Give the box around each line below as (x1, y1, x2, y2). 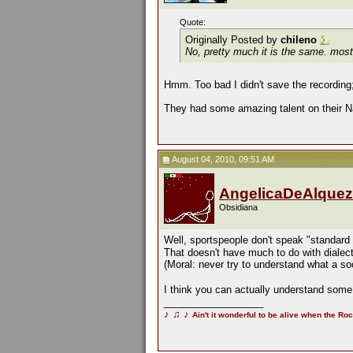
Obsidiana (219, 203, 258, 212)
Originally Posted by (185, 34, 281, 46)
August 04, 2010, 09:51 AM (170, 154, 274, 164)
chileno (281, 34, 317, 46)
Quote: (180, 17, 206, 27)
